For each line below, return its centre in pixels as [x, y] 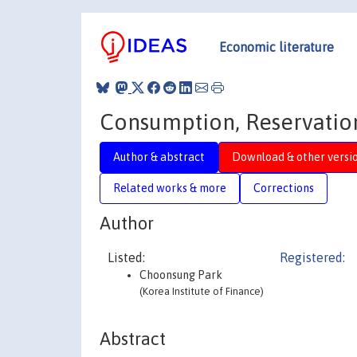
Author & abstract [159, 157]
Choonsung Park [181, 275]
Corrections [284, 188]
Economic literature [277, 47]
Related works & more [170, 188]
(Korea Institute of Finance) [202, 291]
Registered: [312, 257]
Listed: [126, 257]
